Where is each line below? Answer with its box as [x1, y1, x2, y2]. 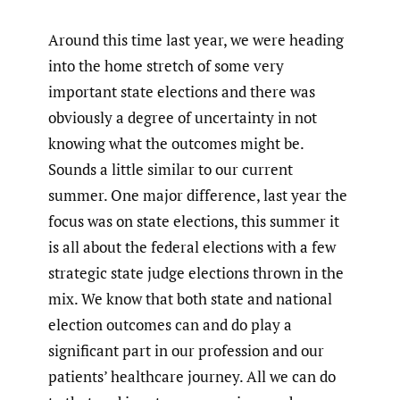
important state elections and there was [48, 80, 315, 102]
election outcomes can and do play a [48, 313, 292, 335]
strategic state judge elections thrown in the [48, 262, 344, 283]
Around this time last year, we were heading [48, 29, 344, 50]
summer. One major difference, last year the [48, 184, 347, 205]
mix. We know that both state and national [48, 287, 332, 309]
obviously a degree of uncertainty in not [48, 106, 317, 128]
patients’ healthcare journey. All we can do [48, 365, 336, 387]
